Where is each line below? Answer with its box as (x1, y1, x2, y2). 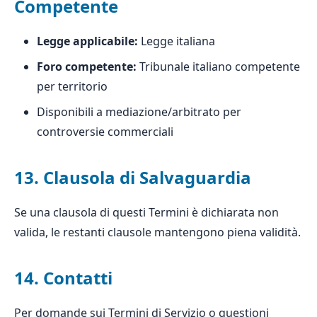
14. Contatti (14, 266, 113, 289)
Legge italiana (138, 33, 215, 49)
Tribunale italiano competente (137, 59, 300, 74)
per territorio (37, 79, 108, 94)
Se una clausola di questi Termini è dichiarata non (14, 204, 279, 220)
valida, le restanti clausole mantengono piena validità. (14, 224, 301, 240)
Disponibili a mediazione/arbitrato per (37, 104, 241, 120)
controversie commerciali (37, 124, 173, 139)
